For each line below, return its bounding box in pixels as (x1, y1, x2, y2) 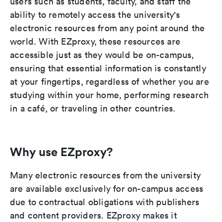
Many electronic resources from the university (10, 169, 201, 181)
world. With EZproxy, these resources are (10, 36, 181, 48)
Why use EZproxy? (10, 144, 113, 160)
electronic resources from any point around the (10, 22, 205, 34)
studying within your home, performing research (10, 89, 209, 101)
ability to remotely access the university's (10, 9, 180, 21)
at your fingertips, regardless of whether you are (10, 76, 209, 88)
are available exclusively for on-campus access (10, 183, 204, 195)
